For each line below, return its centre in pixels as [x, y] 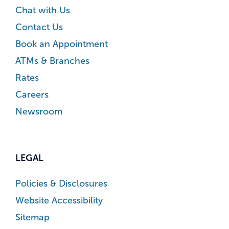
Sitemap [32, 217]
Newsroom [39, 112]
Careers [32, 95]
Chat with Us [43, 10]
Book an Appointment [62, 44]
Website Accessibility [59, 201]
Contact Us [39, 27]
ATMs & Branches [52, 61]
